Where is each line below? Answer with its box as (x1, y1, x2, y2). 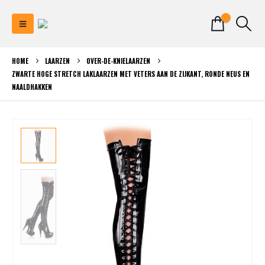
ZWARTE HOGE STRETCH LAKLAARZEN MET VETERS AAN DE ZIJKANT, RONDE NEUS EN (12, 69, 250, 79)
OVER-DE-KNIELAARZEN (86, 56, 150, 66)
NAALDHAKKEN (12, 82, 52, 92)
